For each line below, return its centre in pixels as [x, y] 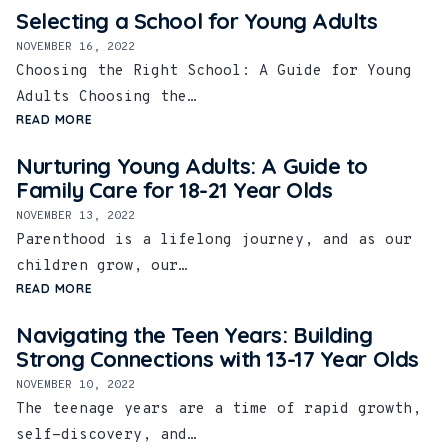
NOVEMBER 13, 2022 [75, 216]
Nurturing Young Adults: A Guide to [192, 166]
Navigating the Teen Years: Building [194, 335]
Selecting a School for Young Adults [197, 21]
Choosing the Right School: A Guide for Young [214, 72]
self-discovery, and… [106, 436]
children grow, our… [101, 267]
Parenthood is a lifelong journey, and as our [214, 241]
